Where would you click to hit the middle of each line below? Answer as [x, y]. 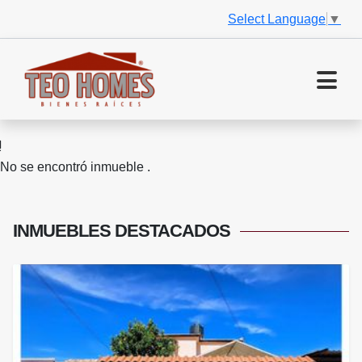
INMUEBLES [64, 231]
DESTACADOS [173, 231]
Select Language [277, 19]
